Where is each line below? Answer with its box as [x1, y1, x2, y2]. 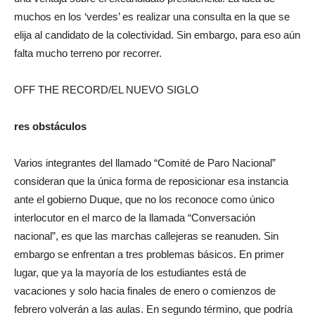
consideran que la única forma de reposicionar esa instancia [14, 175, 288, 187]
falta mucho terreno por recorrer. [14, 47, 162, 59]
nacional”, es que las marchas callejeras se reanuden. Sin [14, 230, 278, 242]
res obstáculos [14, 120, 86, 132]
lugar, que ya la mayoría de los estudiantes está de [14, 266, 246, 278]
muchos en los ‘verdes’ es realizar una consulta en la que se [14, 11, 290, 22]
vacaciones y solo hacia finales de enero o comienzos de [14, 285, 276, 297]
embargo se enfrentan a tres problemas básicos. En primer [14, 248, 284, 260]
